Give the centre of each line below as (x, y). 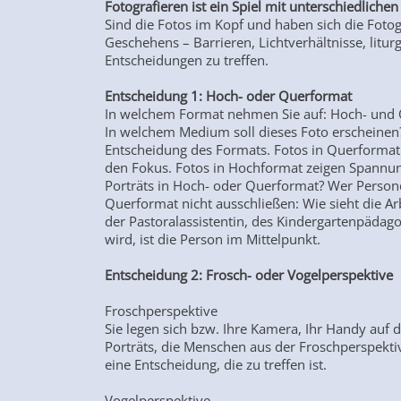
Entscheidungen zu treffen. (188, 60)
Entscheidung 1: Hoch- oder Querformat (230, 96)
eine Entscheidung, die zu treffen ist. (218, 365)
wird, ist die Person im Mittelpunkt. (214, 239)
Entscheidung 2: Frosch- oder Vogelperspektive (251, 275)
